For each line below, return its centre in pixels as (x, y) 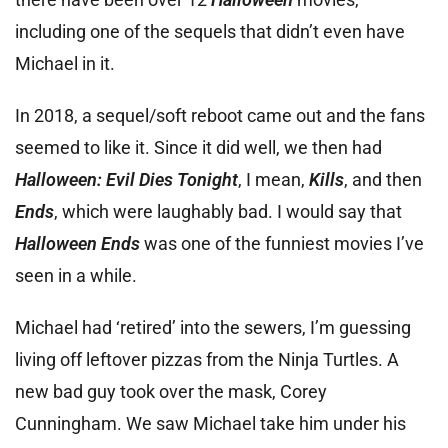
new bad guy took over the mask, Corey (171, 392)
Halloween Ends (77, 244)
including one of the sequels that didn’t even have (210, 32)
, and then (383, 180)
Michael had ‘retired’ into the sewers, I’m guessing (213, 328)
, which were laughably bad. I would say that (228, 212)
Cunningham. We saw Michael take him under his (210, 424)
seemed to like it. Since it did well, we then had (198, 148)
